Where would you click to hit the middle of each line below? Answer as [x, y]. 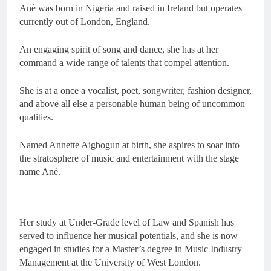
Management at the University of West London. [110, 262]
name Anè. [40, 171]
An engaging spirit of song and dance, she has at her [119, 49]
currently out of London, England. [85, 21]
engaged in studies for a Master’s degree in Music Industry [131, 249]
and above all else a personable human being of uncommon [132, 103]
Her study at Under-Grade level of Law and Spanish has [127, 222]
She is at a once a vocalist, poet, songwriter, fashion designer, [135, 90]
